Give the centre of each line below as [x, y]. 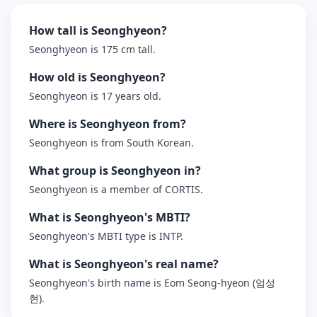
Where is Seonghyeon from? [108, 124]
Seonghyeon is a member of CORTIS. [116, 189]
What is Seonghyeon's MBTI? [110, 217]
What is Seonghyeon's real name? [124, 264]
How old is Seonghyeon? [97, 77]
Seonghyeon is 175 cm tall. [92, 49]
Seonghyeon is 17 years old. [95, 96]
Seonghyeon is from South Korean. [111, 143]
